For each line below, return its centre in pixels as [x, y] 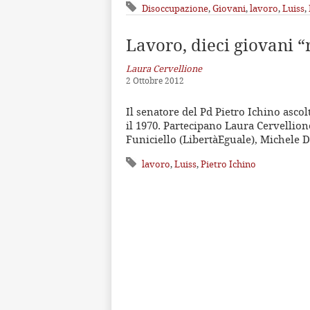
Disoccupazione [175, 9]
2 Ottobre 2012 [155, 81]
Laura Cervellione [164, 69]
